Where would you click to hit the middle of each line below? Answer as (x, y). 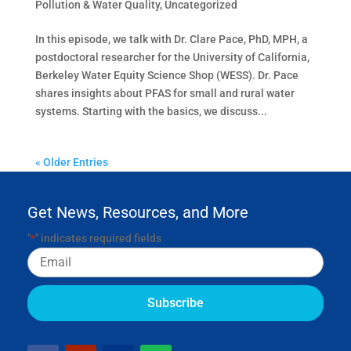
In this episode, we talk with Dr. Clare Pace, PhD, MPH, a (171, 39)
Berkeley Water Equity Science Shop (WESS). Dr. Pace (166, 75)
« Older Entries (71, 162)
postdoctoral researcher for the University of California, (172, 57)
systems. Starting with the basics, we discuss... (151, 111)
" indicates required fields (98, 238)
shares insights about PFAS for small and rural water (165, 93)
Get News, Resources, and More (138, 212)
